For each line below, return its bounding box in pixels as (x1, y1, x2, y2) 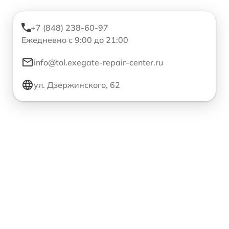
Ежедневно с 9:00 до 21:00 (21, 35, 128, 45)
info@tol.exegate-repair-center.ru (34, 57, 163, 68)
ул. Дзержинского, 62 (34, 80, 120, 90)
